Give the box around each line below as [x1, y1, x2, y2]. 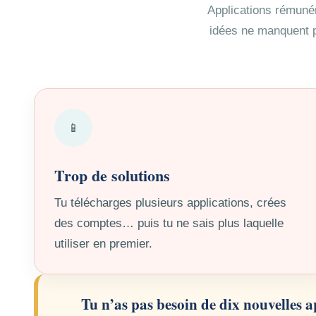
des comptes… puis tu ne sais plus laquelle [54, 217, 284, 231]
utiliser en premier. [54, 237, 152, 251]
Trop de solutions [54, 164, 170, 188]
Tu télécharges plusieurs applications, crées [54, 196, 286, 210]
